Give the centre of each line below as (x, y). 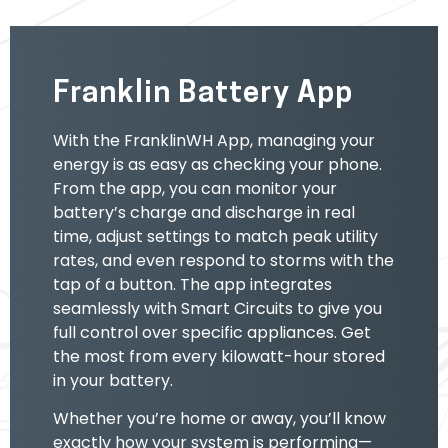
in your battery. (112, 380)
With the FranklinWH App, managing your (213, 140)
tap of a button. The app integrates (192, 284)
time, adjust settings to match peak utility (215, 236)
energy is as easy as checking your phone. (217, 164)
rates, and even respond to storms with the (223, 260)
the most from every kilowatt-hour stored (218, 356)
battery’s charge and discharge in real (203, 212)
